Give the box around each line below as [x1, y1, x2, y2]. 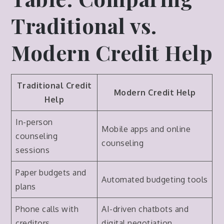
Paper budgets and [15, 167, 86, 177]
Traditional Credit [16, 80, 92, 90]
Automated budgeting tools [101, 174, 208, 184]
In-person [15, 116, 53, 127]
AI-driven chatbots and [101, 203, 189, 214]
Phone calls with [15, 203, 79, 214]
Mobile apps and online [101, 123, 191, 134]
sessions [15, 144, 50, 155]
